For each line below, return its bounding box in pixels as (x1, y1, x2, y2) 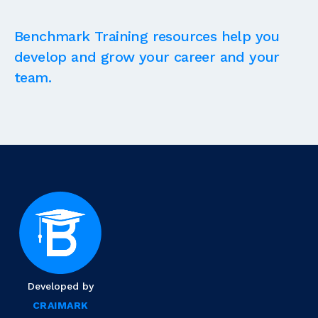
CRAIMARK (32, 300, 89, 312)
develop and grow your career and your (14, 48, 280, 66)
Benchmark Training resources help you (14, 28, 280, 45)
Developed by (27, 280, 94, 292)
